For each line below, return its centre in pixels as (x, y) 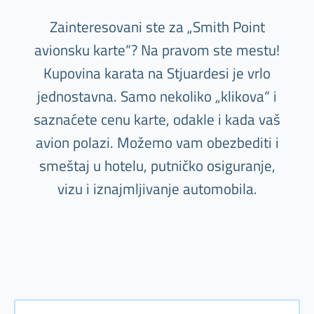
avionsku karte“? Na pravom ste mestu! (157, 50)
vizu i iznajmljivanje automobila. (157, 189)
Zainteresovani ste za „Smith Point (157, 27)
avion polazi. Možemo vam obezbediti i (157, 143)
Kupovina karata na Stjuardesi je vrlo (157, 73)
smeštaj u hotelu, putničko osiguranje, (157, 166)
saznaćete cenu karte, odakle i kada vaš (157, 120)
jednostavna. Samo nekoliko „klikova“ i (157, 96)
